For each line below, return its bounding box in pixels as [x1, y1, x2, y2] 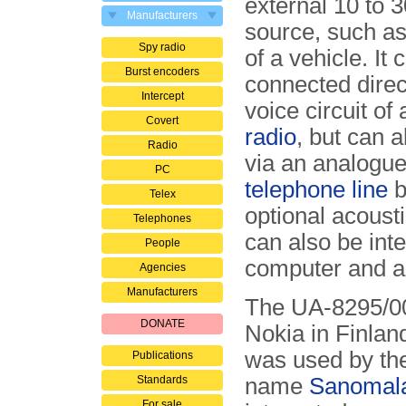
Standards [137, 373, 188, 386]
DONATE [140, 317, 185, 330]
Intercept [140, 90, 184, 102]
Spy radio [139, 41, 186, 53]
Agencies [139, 261, 186, 274]
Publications [131, 349, 193, 362]
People [144, 237, 180, 249]
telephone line [245, 177, 388, 202]
